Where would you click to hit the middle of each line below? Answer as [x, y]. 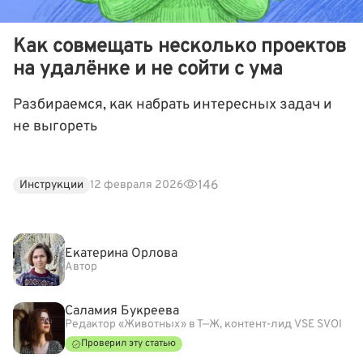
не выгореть [55, 126]
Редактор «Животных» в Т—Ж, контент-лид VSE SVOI [203, 325]
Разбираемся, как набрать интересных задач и [173, 105]
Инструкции [51, 186]
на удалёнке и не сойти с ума [148, 69]
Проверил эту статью [128, 344]
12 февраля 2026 [137, 186]
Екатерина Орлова [121, 253]
